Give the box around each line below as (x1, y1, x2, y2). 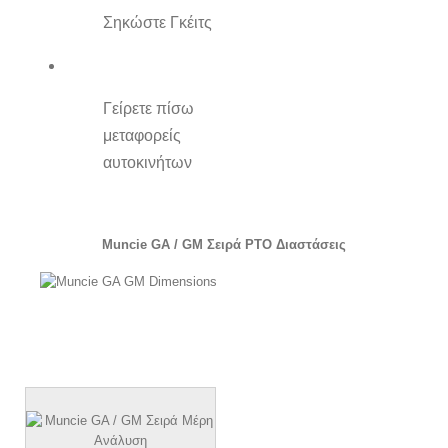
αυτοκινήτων (103, 154, 193, 172)
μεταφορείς (103, 127, 182, 145)
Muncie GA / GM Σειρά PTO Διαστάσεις (102, 236, 346, 252)
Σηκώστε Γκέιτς (103, 14, 213, 32)
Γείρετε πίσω (103, 100, 195, 118)
